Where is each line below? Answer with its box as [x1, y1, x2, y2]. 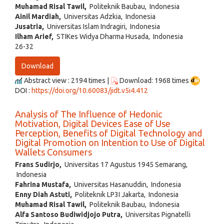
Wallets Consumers [15, 147, 92, 157]
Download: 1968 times [118, 76, 190, 84]
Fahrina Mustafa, [15, 180, 71, 189]
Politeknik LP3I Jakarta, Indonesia [72, 190, 178, 199]
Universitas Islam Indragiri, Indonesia [44, 22, 160, 30]
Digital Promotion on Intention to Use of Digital [15, 137, 205, 148]
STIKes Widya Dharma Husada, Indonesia [53, 32, 183, 40]
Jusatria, [15, 22, 44, 30]
